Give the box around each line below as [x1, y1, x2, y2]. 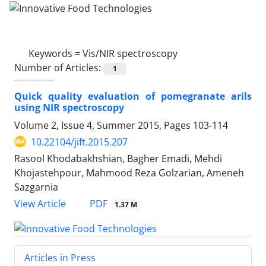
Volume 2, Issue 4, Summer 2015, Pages [14, 118, 193, 132]
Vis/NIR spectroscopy [83, 46, 178, 60]
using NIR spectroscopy [14, 100, 124, 114]
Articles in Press [24, 251, 96, 264]
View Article [14, 197, 66, 210]
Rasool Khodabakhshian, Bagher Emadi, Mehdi [14, 151, 222, 165]
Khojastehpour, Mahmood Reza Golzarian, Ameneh [14, 166, 244, 179]
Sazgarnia [14, 180, 58, 194]
